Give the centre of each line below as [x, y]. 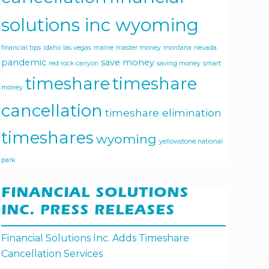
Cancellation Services [52, 254]
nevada [205, 48]
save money [128, 63]
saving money [179, 64]
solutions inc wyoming [100, 25]
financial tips [21, 48]
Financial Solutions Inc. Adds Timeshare [95, 238]
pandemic [24, 63]
